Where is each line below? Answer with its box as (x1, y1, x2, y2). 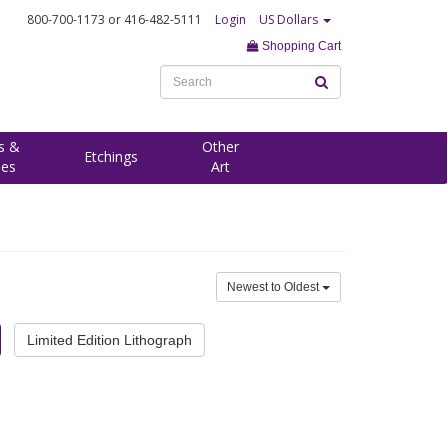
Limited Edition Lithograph (27, 332, 192, 348)
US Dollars (259, 11, 321, 28)
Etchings (84, 147, 138, 166)
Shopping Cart (259, 39, 341, 53)
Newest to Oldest (227, 280, 322, 294)
